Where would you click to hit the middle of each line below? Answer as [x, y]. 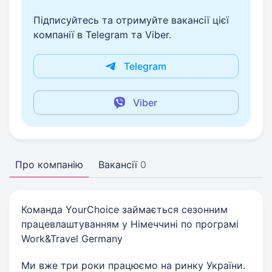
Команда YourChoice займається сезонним [124, 209]
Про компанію [49, 165]
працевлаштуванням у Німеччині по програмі [130, 224]
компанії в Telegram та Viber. [102, 35]
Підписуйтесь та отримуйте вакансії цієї [131, 20]
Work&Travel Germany [72, 239]
